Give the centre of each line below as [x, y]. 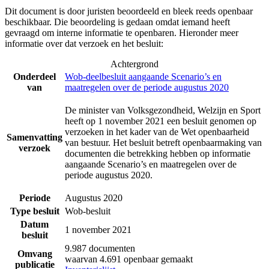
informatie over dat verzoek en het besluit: [84, 44]
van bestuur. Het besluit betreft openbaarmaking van [163, 143]
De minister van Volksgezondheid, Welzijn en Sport [163, 110]
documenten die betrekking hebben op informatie [158, 154]
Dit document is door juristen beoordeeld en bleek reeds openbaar [129, 11]
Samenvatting [35, 138]
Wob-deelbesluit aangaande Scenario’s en [143, 77]
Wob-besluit [88, 211]
